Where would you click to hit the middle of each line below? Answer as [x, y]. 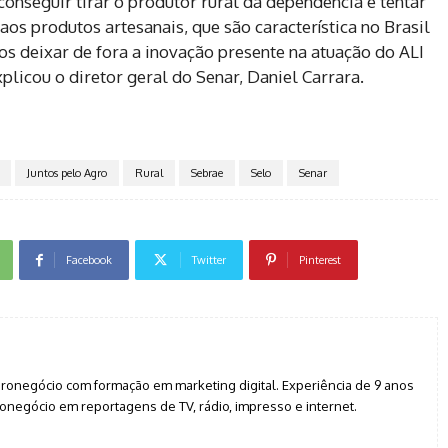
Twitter [209, 260]
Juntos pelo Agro [66, 173]
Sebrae [206, 173]
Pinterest [320, 260]
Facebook [89, 260]
